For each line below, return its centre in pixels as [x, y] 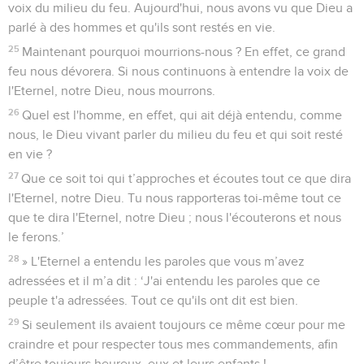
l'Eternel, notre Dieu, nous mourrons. [112, 91]
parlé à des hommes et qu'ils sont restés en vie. [142, 27]
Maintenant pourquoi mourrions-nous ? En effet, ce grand [184, 52]
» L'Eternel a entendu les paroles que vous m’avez [164, 261]
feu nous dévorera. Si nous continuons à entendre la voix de [178, 71]
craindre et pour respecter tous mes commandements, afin [173, 344]
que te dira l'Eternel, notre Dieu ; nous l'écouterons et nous [175, 217]
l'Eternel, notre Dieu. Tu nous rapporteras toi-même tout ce [175, 198]
